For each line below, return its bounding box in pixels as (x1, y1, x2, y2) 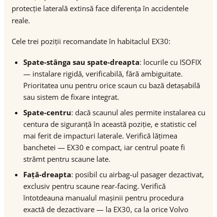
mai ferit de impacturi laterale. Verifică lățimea (23, 131, 177, 140)
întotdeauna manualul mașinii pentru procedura (23, 193, 184, 202)
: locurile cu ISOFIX (139, 57, 201, 67)
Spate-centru (23, 108, 71, 117)
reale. (12, 15, 30, 25)
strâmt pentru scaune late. (23, 154, 110, 164)
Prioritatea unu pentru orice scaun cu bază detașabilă (23, 80, 200, 90)
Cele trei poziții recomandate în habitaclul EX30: (12, 36, 170, 46)
